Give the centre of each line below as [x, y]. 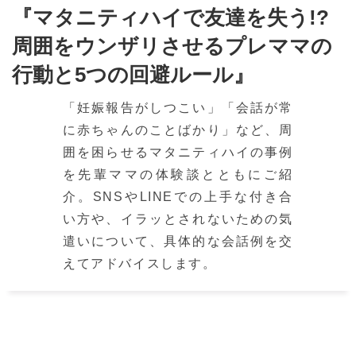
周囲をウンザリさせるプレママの [172, 46]
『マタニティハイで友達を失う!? [170, 18]
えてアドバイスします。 [140, 264]
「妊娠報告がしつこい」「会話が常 [178, 108]
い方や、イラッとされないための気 [178, 219]
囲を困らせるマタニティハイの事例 [178, 153]
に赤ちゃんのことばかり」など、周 [178, 130]
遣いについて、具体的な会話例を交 [178, 242]
